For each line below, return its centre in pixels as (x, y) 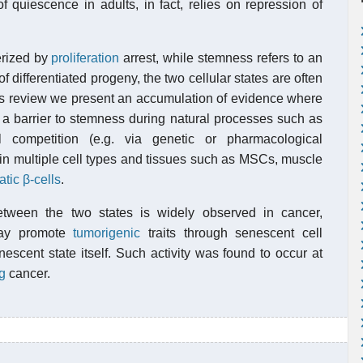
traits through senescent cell (232, 233)
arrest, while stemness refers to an (221, 58)
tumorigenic (107, 233)
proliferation (85, 58)
